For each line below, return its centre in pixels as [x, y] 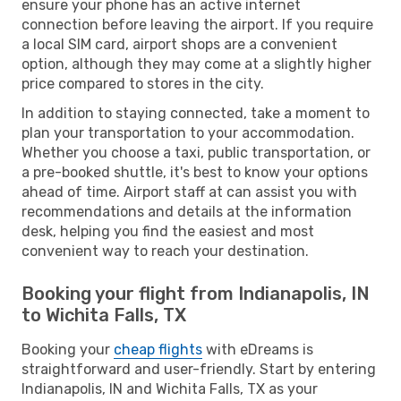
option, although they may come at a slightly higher [196, 64]
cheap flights [158, 349]
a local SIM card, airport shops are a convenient [179, 44]
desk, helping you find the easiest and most [168, 231]
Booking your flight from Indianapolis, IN [196, 293]
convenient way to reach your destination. [165, 251]
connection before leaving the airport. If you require [197, 24]
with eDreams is [258, 349]
